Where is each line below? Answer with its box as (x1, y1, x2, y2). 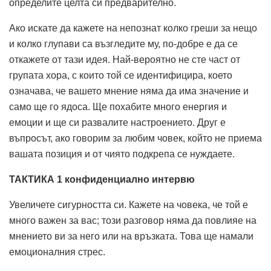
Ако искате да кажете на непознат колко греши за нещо (9, 23, 257, 34)
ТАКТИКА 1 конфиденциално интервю (9, 174, 195, 185)
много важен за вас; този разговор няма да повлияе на (9, 215, 256, 226)
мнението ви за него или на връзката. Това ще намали (9, 231, 253, 242)
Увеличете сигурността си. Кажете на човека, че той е (9, 200, 248, 211)
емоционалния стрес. (9, 247, 105, 258)
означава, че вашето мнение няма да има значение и (9, 86, 249, 97)
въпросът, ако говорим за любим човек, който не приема (9, 133, 262, 144)
